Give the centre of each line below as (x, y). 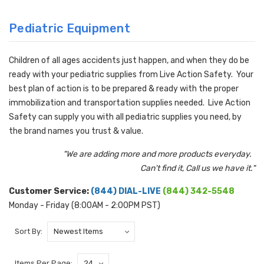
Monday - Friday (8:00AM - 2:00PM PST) (85, 206)
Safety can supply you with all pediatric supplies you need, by (125, 117)
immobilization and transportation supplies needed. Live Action (130, 103)
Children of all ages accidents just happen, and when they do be (129, 61)
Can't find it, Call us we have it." (198, 169)
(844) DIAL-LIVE (126, 192)
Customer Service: (50, 192)
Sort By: (29, 232)
